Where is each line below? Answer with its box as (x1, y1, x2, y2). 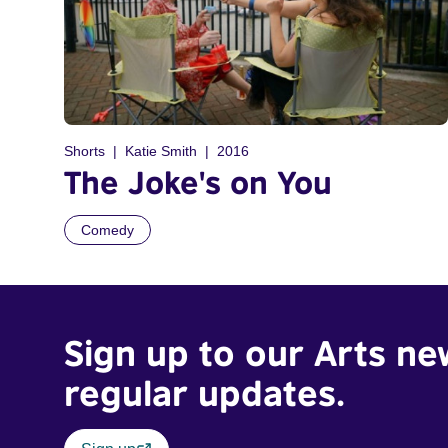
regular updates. (64, 371, 345, 414)
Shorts (64, 142, 105, 159)
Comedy (81, 221, 134, 238)
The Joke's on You (64, 162, 332, 201)
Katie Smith (125, 142, 197, 159)
